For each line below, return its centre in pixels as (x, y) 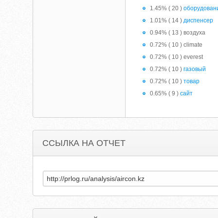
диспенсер (199, 20)
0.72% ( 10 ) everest (177, 57)
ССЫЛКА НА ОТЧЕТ (84, 143)
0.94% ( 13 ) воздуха (178, 33)
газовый (195, 69)
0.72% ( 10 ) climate (176, 45)
